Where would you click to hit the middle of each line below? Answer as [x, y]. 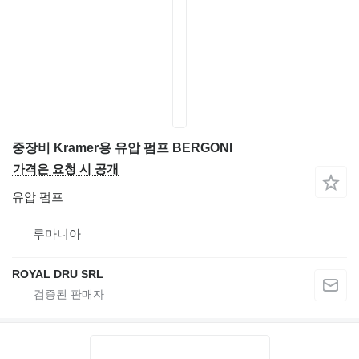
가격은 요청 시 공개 [66, 169]
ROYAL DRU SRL [58, 274]
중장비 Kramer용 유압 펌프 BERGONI [122, 148]
